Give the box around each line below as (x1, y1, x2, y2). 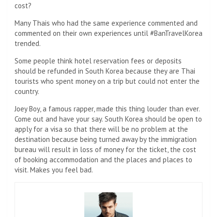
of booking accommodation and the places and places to (15, 155, 192, 164)
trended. (15, 38, 41, 48)
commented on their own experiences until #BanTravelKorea (15, 28, 202, 38)
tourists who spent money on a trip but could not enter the (15, 76, 200, 86)
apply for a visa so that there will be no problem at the (15, 124, 188, 134)
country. (15, 86, 39, 96)
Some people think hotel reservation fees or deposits (15, 56, 182, 65)
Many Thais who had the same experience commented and (15, 18, 198, 28)
